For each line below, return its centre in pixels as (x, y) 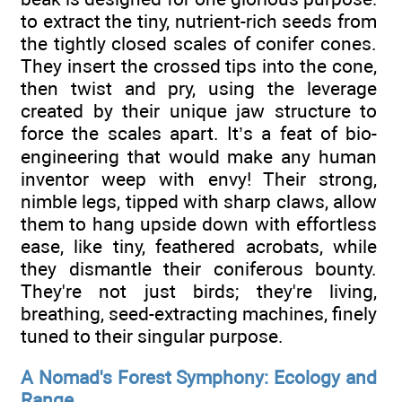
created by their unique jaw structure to (199, 110)
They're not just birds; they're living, (199, 291)
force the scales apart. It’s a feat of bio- (199, 133)
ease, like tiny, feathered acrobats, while (199, 246)
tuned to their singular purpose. (152, 336)
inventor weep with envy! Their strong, (199, 179)
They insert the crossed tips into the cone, (199, 66)
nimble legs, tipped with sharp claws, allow (199, 201)
